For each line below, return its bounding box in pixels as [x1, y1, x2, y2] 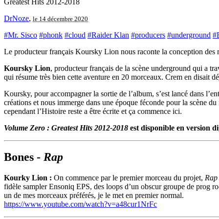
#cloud [65, 30, 86, 39]
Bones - [4, 151, 44, 164]
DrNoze [4, 14, 29, 22]
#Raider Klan [88, 30, 129, 39]
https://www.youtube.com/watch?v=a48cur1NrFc [4, 200, 157, 209]
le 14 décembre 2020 [33, 15, 88, 22]
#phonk [39, 30, 63, 39]
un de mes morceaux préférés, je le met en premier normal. [4, 191, 184, 200]
